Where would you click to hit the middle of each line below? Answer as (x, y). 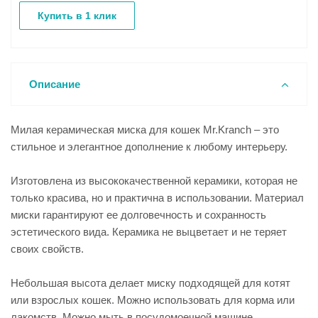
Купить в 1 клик (77, 16)
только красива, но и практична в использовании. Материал (157, 198)
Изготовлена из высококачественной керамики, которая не (154, 181)
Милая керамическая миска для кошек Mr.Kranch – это (145, 130)
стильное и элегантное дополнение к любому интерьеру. (149, 147)
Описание (55, 84)
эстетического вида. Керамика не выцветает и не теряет (149, 232)
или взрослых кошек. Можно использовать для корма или (153, 300)
